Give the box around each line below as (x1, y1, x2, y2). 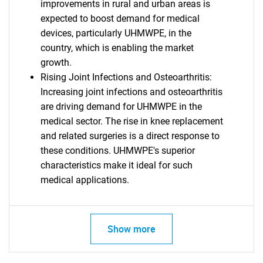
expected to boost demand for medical (40, 13, 200, 24)
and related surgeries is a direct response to (40, 130, 220, 141)
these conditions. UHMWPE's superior (40, 145, 195, 156)
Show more (107, 222, 156, 235)
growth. (40, 57, 72, 68)
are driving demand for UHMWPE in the (40, 101, 202, 112)
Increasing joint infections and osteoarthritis (40, 86, 222, 97)
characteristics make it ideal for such (40, 160, 193, 171)
